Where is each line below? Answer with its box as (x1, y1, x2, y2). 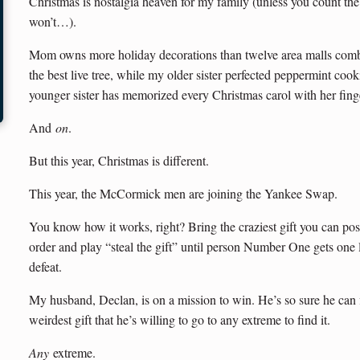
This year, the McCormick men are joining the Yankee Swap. (29, 184, 337, 202)
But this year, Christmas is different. (29, 151, 209, 169)
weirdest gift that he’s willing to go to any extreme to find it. (29, 310, 330, 328)
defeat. (29, 257, 62, 275)
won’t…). (29, 12, 76, 30)
